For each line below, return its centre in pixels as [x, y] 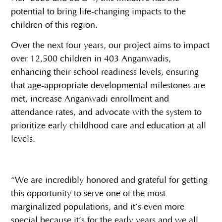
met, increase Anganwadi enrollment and [90, 99]
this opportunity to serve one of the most [88, 194]
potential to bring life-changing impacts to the [99, 12]
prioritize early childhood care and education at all [109, 126]
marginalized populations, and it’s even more [98, 207]
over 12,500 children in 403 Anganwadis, [91, 59]
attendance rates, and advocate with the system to [107, 113]
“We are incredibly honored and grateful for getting [110, 181]
